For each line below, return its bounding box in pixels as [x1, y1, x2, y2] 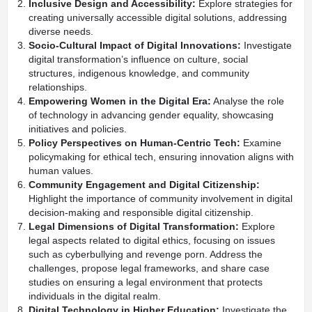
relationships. [29, 81, 87, 93]
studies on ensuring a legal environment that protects [29, 276, 263, 288]
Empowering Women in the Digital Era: [29, 95, 211, 107]
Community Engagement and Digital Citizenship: [29, 179, 260, 190]
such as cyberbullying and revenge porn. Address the [29, 249, 263, 260]
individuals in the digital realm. [29, 290, 161, 302]
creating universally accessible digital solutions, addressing [29, 12, 287, 23]
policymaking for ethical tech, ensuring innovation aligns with [29, 151, 294, 162]
